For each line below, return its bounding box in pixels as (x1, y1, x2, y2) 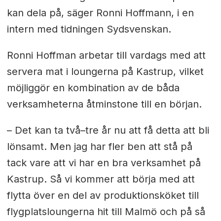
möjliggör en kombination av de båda (6, 82, 180, 94)
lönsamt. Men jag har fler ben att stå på (6, 140, 192, 152)
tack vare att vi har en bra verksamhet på (6, 156, 201, 169)
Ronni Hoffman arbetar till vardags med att (6, 49, 206, 62)
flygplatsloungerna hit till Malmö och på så (6, 205, 205, 218)
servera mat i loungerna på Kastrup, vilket (6, 66, 204, 78)
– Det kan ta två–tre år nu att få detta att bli (6, 124, 209, 136)
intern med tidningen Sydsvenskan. (6, 23, 171, 36)
